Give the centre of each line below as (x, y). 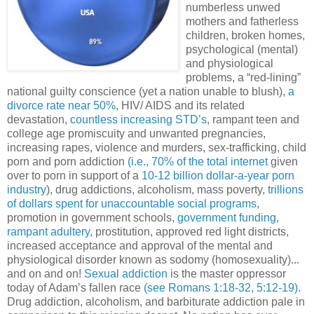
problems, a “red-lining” (243, 77)
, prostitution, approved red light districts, (189, 231)
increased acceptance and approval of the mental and (140, 245)
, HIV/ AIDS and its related (180, 105)
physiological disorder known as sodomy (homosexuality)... (153, 259)
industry (27, 189)
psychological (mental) (242, 49)
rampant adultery (48, 231)
